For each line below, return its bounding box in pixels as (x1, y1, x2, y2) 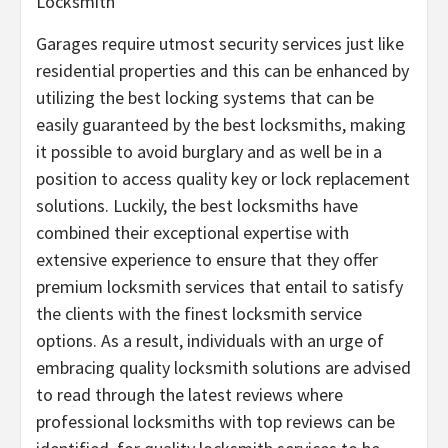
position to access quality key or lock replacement (36, 166, 410, 190)
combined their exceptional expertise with (36, 220, 349, 244)
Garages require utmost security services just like (36, 31, 404, 55)
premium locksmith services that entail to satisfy (36, 274, 403, 298)
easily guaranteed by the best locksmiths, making (36, 112, 406, 136)
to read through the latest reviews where (36, 382, 343, 406)
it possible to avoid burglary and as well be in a (36, 139, 382, 163)
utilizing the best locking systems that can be (36, 85, 374, 109)
